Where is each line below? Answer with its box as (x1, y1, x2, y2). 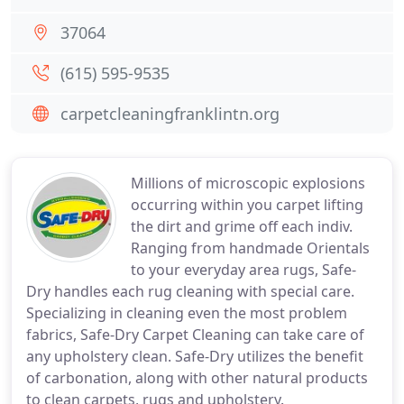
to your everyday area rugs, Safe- (131, 260, 356, 280)
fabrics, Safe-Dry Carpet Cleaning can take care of (26, 325, 364, 344)
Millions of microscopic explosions (131, 173, 365, 193)
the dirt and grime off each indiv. (131, 216, 353, 236)
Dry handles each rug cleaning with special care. (26, 281, 354, 301)
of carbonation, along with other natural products (26, 368, 368, 388)
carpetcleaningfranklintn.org (60, 103, 280, 124)
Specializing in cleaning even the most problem (26, 303, 347, 323)
